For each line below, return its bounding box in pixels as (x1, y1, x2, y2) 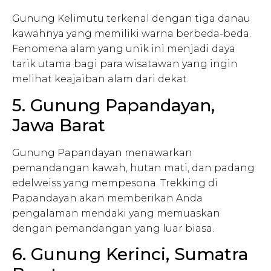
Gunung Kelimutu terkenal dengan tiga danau (12, 13, 250, 25)
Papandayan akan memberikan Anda (12, 192, 203, 204)
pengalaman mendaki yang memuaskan (12, 207, 220, 219)
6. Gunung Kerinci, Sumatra (12, 244, 248, 265)
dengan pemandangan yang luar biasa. (12, 222, 214, 234)
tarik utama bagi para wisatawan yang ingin (12, 58, 238, 70)
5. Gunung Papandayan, (12, 94, 215, 116)
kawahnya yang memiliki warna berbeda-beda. (12, 28, 251, 40)
